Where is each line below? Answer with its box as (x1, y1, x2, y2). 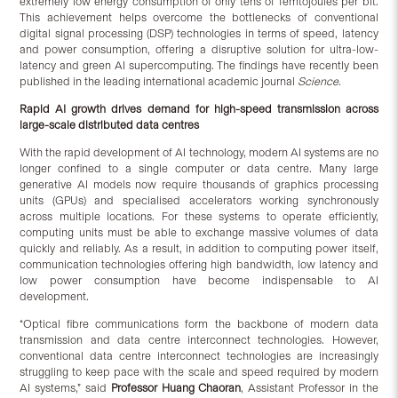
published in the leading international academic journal (20, 75, 298, 89)
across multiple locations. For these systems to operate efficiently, (20, 210, 378, 224)
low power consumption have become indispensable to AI (20, 274, 378, 288)
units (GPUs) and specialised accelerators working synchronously (20, 194, 378, 208)
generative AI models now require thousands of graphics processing (20, 178, 378, 192)
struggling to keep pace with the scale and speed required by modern (20, 365, 378, 379)
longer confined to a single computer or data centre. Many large (20, 162, 378, 176)
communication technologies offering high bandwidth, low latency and (20, 258, 378, 272)
